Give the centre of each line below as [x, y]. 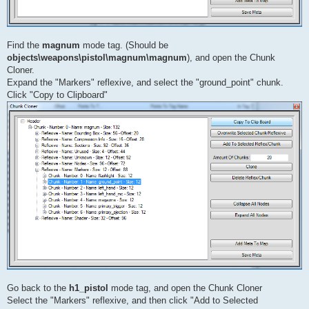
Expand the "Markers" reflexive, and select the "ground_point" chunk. [145, 82]
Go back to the [38, 288]
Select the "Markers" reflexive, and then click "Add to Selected [132, 301]
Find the [24, 45]
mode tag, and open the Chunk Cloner [185, 288]
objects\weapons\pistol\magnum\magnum [97, 57]
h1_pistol [89, 288]
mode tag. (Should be [124, 45]
